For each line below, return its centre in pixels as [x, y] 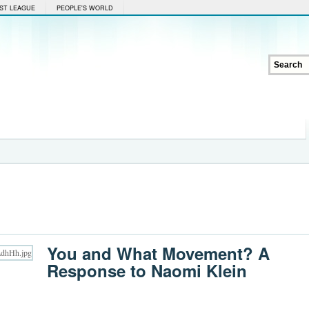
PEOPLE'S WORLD [85, 8]
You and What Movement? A [158, 253]
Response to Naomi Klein [147, 270]
